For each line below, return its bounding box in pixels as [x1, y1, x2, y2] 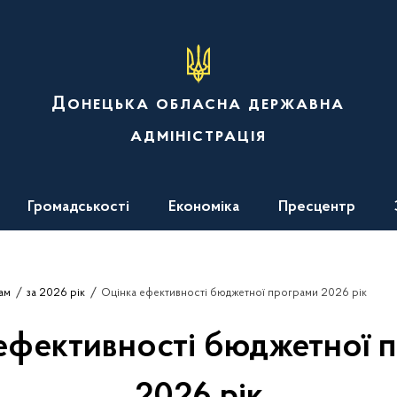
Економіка [168, 199, 239, 215]
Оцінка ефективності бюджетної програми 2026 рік [101, 287, 367, 299]
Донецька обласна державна [51, 95, 346, 114]
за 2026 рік [27, 287, 85, 299]
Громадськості [27, 199, 129, 215]
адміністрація [129, 127, 267, 146]
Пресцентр [278, 199, 355, 215]
